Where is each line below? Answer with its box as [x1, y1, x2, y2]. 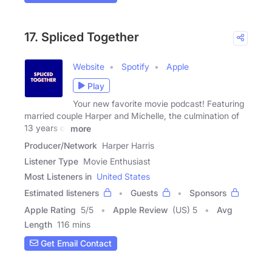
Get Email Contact [38, 238, 112, 249]
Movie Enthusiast [83, 155, 151, 166]
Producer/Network [24, 140, 97, 151]
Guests [131, 187, 158, 198]
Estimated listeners [24, 187, 99, 198]
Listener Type [24, 155, 78, 166]
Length [24, 219, 52, 229]
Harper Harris [102, 140, 154, 151]
